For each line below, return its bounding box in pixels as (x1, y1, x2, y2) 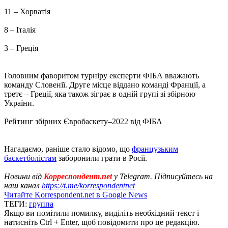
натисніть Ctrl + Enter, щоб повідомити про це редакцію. (4, 217, 199, 226)
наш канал (4, 181, 42, 190)
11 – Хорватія (4, 7, 50, 16)
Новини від (4, 172, 44, 181)
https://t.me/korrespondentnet (42, 181, 135, 190)
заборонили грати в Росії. (56, 153, 147, 162)
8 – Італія (4, 25, 36, 34)
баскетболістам (4, 153, 56, 162)
